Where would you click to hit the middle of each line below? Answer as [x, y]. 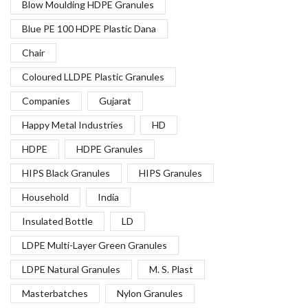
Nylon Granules [150, 293]
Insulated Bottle [57, 221]
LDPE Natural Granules [71, 269]
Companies [46, 100]
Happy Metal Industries [73, 124]
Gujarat [115, 100]
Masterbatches [55, 293]
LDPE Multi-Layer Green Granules [95, 245]
